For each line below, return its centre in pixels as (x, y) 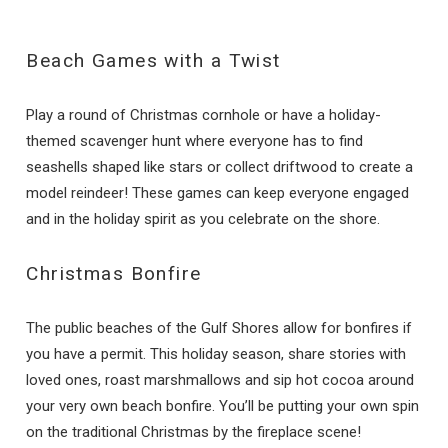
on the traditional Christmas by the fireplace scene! (194, 431)
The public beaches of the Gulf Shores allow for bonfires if (219, 327)
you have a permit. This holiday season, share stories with (216, 353)
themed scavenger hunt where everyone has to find (195, 140)
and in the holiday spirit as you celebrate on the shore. (203, 218)
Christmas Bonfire (114, 273)
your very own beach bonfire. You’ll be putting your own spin (223, 405)
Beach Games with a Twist (153, 60)
